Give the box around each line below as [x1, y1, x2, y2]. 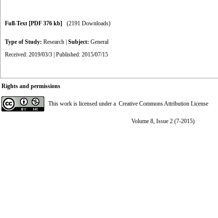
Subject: [68, 38, 91, 45]
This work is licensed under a [48, 100, 119, 107]
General [91, 38, 109, 45]
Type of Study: [5, 38, 43, 45]
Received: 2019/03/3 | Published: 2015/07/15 [5, 51, 108, 58]
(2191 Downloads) [67, 20, 110, 27]
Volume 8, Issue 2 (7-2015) [131, 118, 195, 125]
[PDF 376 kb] [29, 20, 62, 27]
